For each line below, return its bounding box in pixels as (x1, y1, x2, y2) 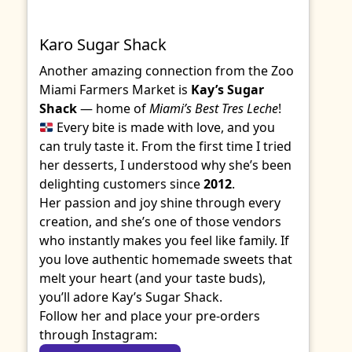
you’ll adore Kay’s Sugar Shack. (39, 288, 222, 306)
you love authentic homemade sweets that (39, 251, 292, 268)
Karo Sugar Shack (39, 34, 167, 55)
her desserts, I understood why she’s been (39, 156, 291, 174)
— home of (77, 100, 149, 117)
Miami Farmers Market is (39, 81, 191, 98)
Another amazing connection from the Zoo (39, 62, 294, 79)
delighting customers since (39, 175, 203, 192)
